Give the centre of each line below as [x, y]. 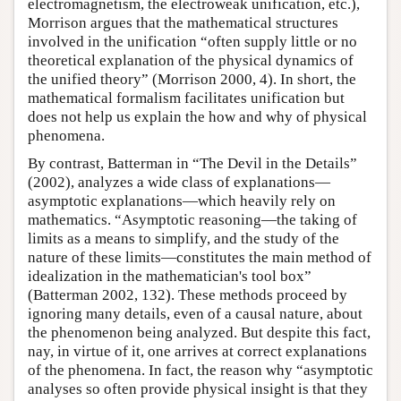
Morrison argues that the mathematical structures [183, 22]
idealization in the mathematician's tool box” [170, 276]
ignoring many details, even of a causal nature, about [195, 313]
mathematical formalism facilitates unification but [186, 98]
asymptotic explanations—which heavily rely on [182, 200]
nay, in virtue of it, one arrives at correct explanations [197, 351]
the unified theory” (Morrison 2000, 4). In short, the [192, 79]
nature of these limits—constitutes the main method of [200, 257]
